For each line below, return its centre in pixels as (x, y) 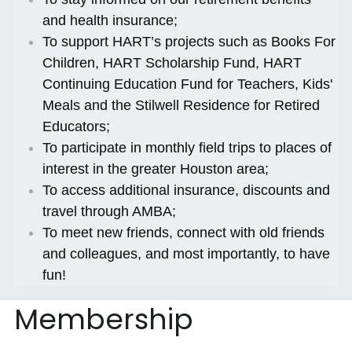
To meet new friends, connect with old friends (183, 233)
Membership (103, 320)
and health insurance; (110, 21)
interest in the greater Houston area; (155, 169)
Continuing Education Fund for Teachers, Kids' (187, 84)
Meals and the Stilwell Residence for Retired (181, 106)
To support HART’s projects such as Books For (189, 42)
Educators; (76, 127)
